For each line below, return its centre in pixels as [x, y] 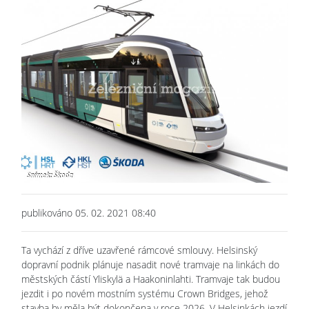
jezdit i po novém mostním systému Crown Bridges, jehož [144, 293]
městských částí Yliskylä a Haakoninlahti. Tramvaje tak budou [151, 279]
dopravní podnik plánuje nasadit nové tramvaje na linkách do [150, 264]
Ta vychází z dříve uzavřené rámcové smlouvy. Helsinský [139, 250]
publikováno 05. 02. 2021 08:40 [89, 212]
